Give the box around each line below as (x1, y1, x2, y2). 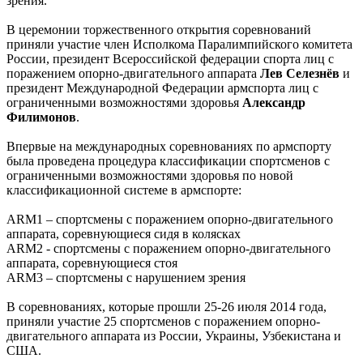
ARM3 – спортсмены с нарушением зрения (6, 270, 249, 284)
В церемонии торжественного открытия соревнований (6, 22, 311, 36)
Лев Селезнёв (260, 66, 340, 80)
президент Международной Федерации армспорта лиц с (6, 80, 318, 95)
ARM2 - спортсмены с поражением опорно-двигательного (6, 241, 331, 255)
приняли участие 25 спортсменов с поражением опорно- (6, 314, 320, 328)
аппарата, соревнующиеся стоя (6, 255, 177, 270)
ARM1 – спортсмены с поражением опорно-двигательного (6, 211, 333, 226)
